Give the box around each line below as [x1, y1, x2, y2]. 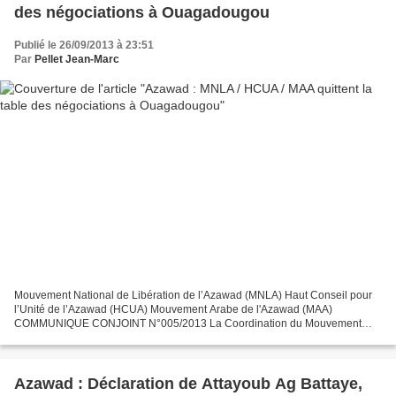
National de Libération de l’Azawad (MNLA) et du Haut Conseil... [14, 331, 323, 345]
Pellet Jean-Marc [34, 52, 119, 65]
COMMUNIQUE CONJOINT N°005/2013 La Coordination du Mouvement [14, 317, 362, 331]
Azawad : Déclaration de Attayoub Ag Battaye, [14, 375, 362, 393]
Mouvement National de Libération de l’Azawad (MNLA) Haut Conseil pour [14, 289, 372, 302]
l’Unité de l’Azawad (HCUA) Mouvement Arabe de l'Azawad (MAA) [14, 303, 332, 316]
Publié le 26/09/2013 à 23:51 [14, 38, 154, 51]
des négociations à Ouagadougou [14, 3, 270, 21]
